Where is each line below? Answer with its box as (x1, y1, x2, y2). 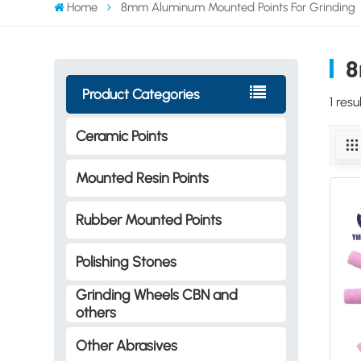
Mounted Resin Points (76, 168, 210, 187)
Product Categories (82, 85, 200, 102)
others (76, 303, 117, 322)
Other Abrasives (76, 336, 178, 355)
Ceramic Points (76, 127, 168, 145)
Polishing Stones (76, 252, 177, 271)
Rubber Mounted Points (76, 210, 222, 229)
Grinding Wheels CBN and (76, 285, 239, 304)
